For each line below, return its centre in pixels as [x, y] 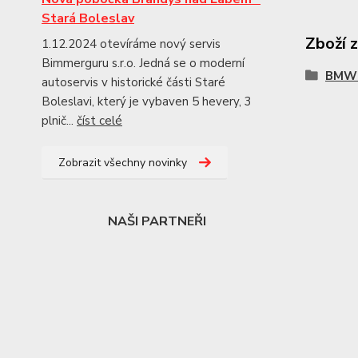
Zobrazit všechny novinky [123, 163]
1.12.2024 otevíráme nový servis [131, 44]
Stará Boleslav [88, 19]
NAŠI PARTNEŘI [157, 222]
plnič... [59, 121]
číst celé [99, 121]
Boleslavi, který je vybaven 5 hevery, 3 [147, 102]
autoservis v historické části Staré [133, 83]
